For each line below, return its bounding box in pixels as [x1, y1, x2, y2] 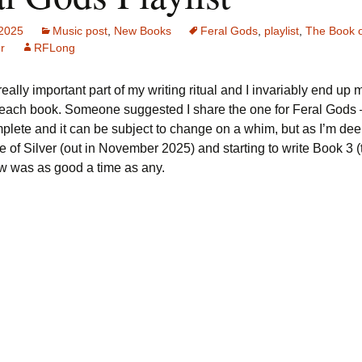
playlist [264, 24, 299, 37]
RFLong [34, 41, 75, 54]
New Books [114, 24, 171, 37]
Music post [53, 24, 107, 37]
